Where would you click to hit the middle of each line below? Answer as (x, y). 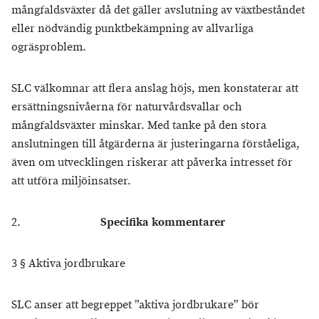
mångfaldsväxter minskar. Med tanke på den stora (139, 126)
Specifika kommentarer (163, 223)
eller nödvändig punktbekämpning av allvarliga (132, 29)
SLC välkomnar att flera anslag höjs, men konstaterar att (155, 89)
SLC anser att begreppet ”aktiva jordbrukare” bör (135, 305)
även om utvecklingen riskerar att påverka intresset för (152, 163)
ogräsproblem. (49, 47)
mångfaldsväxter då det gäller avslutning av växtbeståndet (158, 10)
